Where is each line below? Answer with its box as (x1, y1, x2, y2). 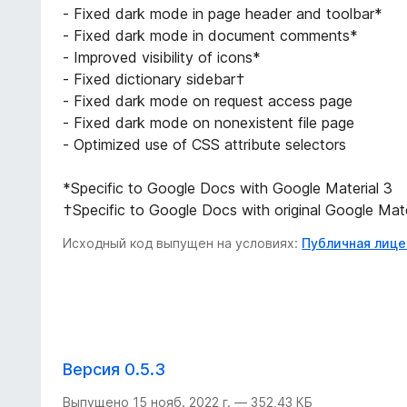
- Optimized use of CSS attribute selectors (63, 134, 347, 154)
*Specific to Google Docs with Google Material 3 (63, 178, 393, 197)
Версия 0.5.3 (63, 359, 166, 379)
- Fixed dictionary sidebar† (63, 69, 246, 88)
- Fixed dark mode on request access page (63, 91, 353, 110)
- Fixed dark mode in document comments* (63, 25, 359, 45)
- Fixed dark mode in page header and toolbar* (63, 4, 383, 23)
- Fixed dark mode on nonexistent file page (63, 113, 355, 132)
